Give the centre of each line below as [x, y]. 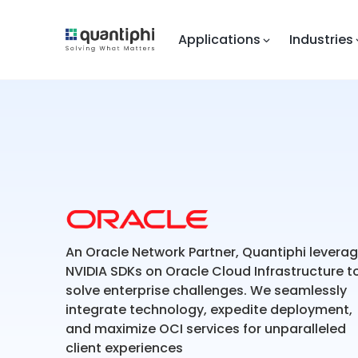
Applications [219, 39]
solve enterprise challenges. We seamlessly [206, 290]
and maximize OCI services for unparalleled [206, 328]
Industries [321, 39]
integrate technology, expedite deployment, [209, 309]
